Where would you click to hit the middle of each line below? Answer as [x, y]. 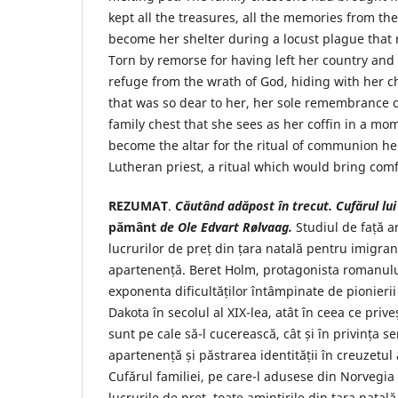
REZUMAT [138, 205]
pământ [132, 227]
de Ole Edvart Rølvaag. [224, 227]
